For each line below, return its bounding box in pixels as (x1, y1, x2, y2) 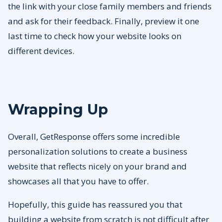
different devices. (8, 45, 76, 57)
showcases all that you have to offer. (8, 175, 151, 187)
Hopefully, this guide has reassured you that (8, 199, 182, 211)
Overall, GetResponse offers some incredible (8, 131, 180, 143)
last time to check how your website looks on (8, 30, 181, 42)
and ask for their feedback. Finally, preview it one (8, 15, 199, 27)
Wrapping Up (8, 101, 112, 118)
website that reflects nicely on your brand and (8, 161, 187, 172)
